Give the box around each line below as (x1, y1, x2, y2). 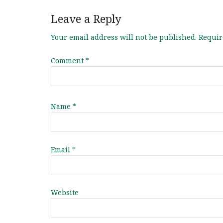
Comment (51, 55, 86, 65)
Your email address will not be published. (51, 32, 197, 42)
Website (51, 188, 79, 198)
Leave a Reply (51, 11, 121, 26)
